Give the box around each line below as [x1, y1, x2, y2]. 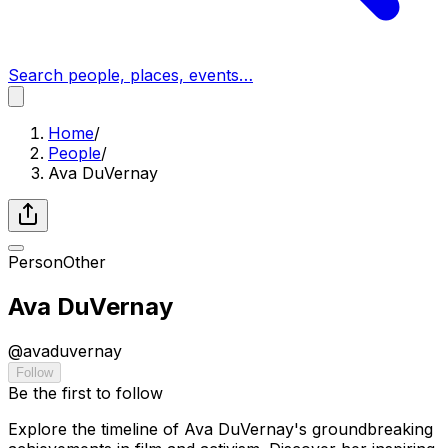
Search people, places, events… [8, 65, 253, 85]
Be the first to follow [8, 382, 163, 403]
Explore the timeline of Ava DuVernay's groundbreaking [8, 418, 433, 439]
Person [8, 252, 63, 272]
